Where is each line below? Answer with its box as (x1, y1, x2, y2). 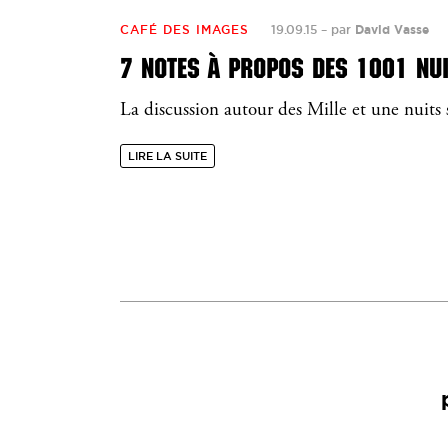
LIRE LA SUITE (128, 149, 207, 162)
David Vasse (355, 23, 429, 37)
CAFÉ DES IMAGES (120, 23, 249, 37)
